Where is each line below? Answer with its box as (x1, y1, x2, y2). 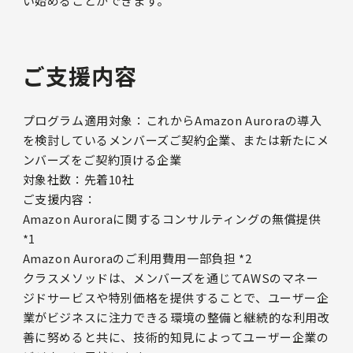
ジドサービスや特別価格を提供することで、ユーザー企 (22, 289, 329, 307)
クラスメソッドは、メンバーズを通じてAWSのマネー (22, 269, 319, 287)
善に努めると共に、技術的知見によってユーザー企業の (22, 329, 329, 346)
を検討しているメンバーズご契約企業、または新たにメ (22, 132, 329, 149)
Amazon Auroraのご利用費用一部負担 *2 (22, 250, 252, 267)
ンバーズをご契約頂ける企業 (22, 151, 182, 169)
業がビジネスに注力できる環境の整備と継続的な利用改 (22, 309, 330, 326)
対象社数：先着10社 (22, 171, 135, 188)
